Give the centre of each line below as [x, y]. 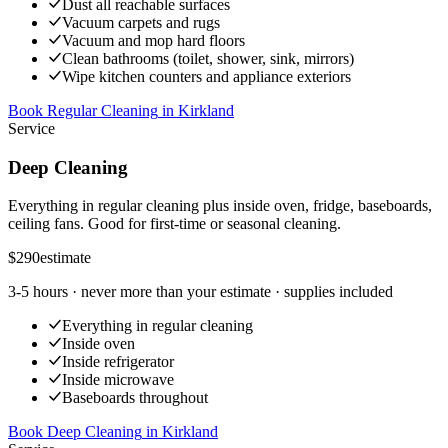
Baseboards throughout [135, 398]
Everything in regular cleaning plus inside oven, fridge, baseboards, [220, 206]
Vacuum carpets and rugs [141, 22]
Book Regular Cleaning [83, 110]
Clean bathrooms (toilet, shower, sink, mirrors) [208, 58]
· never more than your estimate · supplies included [230, 292]
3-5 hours [38, 292]
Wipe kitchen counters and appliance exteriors [206, 76]
